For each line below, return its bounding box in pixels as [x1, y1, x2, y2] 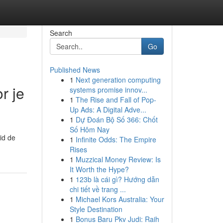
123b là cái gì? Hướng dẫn [75, 174, 159, 184]
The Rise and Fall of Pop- [75, 95, 156, 105]
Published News [49, 65, 100, 75]
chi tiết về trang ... [69, 184, 126, 194]
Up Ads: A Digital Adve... [69, 105, 146, 114]
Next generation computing [75, 75, 161, 85]
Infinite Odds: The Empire [75, 134, 156, 144]
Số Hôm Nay [69, 124, 110, 134]
